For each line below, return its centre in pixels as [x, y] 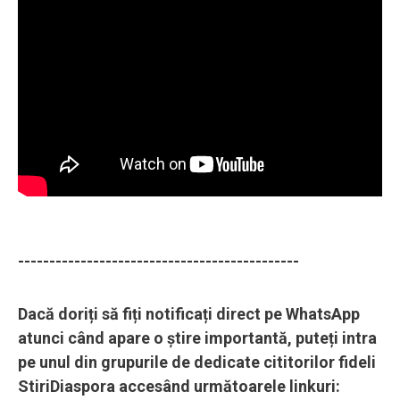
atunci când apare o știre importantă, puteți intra [197, 337]
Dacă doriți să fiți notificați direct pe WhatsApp [189, 313]
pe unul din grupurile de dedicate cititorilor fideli [197, 362]
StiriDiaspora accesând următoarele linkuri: [179, 386]
